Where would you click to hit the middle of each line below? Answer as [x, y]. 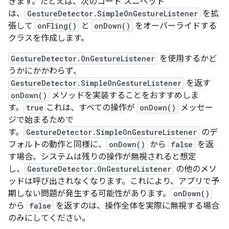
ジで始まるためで [41, 120]
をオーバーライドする [175, 26]
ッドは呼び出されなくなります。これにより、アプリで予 [114, 181]
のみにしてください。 [49, 218]
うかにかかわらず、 [45, 71]
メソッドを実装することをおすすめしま [124, 96]
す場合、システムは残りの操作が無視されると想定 [102, 157]
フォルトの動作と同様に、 [57, 145]
